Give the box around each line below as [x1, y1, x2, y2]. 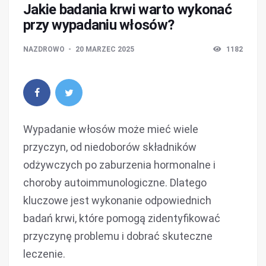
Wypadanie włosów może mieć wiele [23, 123, 198, 135]
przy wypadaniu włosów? [23, 17, 175, 33]
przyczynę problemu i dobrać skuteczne [23, 230, 213, 242]
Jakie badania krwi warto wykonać [23, 1, 232, 18]
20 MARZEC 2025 [75, 45, 134, 53]
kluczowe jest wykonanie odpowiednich [23, 194, 211, 207]
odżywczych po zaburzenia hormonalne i [23, 159, 216, 171]
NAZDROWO [23, 45, 66, 53]
